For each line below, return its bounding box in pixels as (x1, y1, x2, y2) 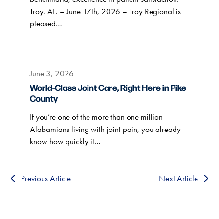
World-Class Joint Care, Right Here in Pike (29, 81, 186, 94)
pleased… (29, 19, 62, 29)
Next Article (158, 174, 198, 184)
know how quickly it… (29, 136, 101, 147)
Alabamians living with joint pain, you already (29, 124, 181, 134)
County (29, 92, 58, 105)
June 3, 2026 (29, 68, 74, 79)
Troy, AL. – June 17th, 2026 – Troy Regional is (29, 6, 181, 17)
